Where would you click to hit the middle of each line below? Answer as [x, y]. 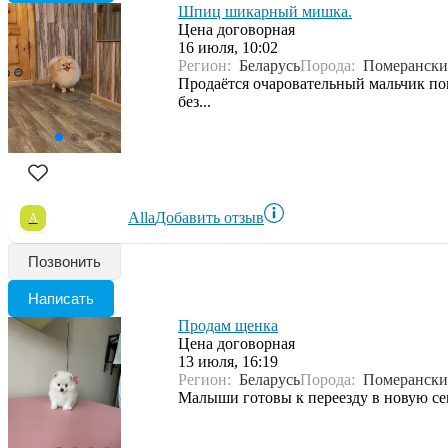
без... [194, 101]
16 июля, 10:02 [228, 47]
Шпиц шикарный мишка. [265, 11]
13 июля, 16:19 [228, 361]
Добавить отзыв [209, 217]
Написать [61, 298]
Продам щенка [228, 325]
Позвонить [64, 261]
